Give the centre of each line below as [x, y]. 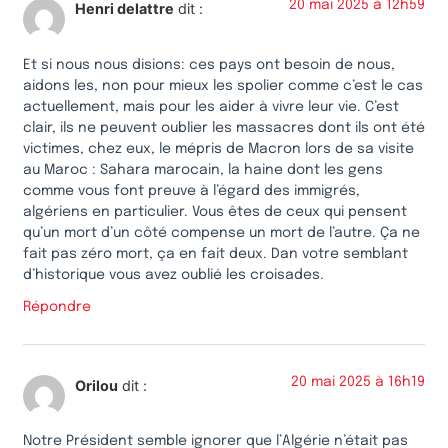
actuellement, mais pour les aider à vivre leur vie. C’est [211, 106]
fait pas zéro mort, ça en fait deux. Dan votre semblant [215, 253]
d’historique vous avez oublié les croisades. [173, 274]
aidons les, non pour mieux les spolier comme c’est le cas [223, 85]
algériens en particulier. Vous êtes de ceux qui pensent [215, 211]
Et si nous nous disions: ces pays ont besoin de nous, [209, 64]
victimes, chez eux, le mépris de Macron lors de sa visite [218, 148]
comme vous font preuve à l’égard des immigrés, [191, 190]
